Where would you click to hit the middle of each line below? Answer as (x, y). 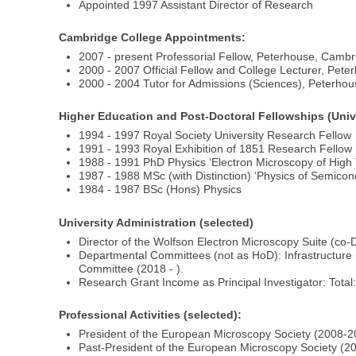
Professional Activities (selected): (151, 315)
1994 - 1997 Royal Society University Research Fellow (215, 135)
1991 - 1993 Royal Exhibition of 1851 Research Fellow (216, 149)
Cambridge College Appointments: (153, 37)
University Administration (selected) (157, 222)
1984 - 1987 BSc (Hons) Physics (161, 190)
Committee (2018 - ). (132, 268)
